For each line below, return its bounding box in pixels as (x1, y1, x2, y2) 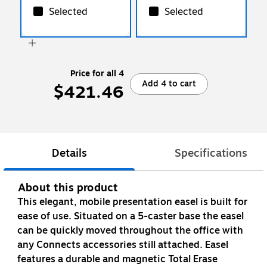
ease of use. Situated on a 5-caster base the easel (17, 209, 244, 224)
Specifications (175, 145, 247, 162)
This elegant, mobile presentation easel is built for (17, 195, 247, 210)
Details (51, 145, 87, 162)
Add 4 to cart (141, 77, 196, 90)
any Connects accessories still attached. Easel (17, 238, 228, 253)
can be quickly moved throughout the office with (17, 223, 243, 238)
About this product (18, 179, 119, 197)
